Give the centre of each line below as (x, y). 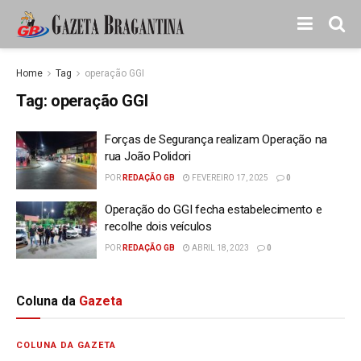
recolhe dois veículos (158, 226)
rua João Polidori (148, 156)
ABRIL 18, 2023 (220, 247)
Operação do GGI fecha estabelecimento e (214, 209)
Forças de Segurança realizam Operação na (216, 139)
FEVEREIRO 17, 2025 (229, 178)
